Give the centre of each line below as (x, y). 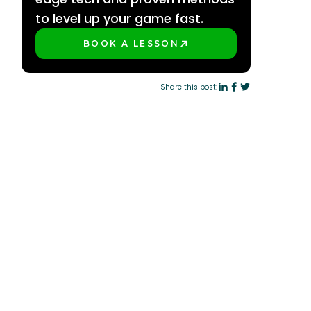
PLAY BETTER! (125, 52)
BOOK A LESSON (132, 43)
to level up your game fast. (120, 18)
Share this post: (188, 87)
